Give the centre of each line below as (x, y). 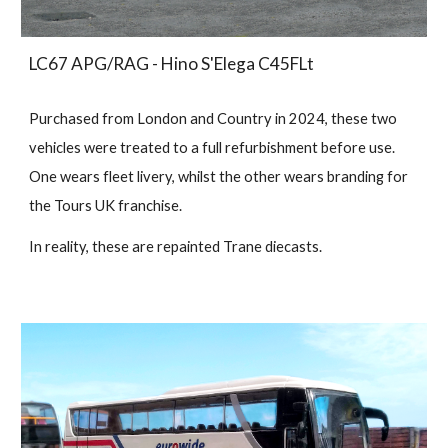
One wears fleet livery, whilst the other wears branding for (219, 176)
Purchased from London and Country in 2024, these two (213, 118)
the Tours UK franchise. (106, 205)
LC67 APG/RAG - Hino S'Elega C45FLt (172, 63)
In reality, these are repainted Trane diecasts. (176, 246)
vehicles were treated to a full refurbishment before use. (214, 147)
